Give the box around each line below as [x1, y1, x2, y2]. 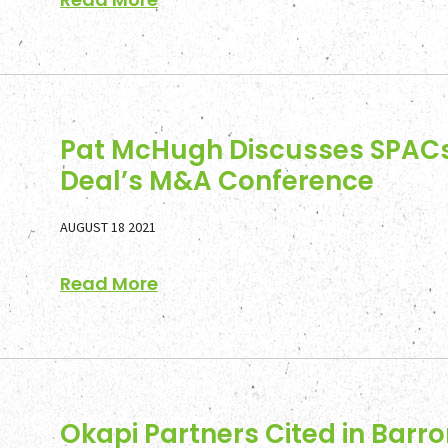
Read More [60, 271, 158, 296]
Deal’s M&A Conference [60, 163, 374, 199]
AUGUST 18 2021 [60, 218, 156, 236]
